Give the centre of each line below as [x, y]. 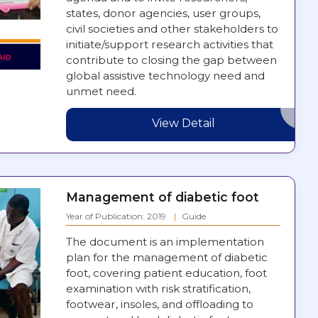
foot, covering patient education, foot [166, 273]
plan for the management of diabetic [166, 257]
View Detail [184, 124]
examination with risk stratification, [158, 288]
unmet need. [101, 91]
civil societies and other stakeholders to [172, 28]
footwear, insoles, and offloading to [159, 304]
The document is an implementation [165, 241]
